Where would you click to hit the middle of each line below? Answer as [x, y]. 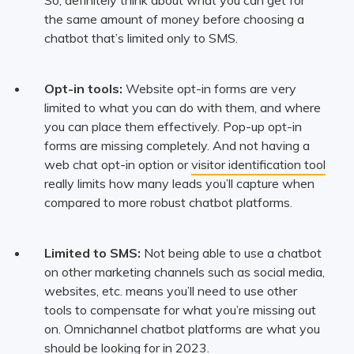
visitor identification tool [258, 164]
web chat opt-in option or [117, 164]
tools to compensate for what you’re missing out [180, 309]
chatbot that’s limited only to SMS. [141, 38]
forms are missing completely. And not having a [177, 145]
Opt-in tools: [83, 88]
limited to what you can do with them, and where [182, 107]
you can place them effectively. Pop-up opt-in [173, 126]
